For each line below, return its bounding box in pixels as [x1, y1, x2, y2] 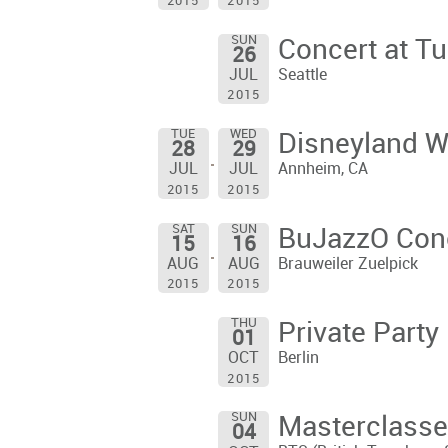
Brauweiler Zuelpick [277, 255, 418, 273]
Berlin [277, 349, 319, 367]
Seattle [277, 66, 327, 84]
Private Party [277, 318, 439, 349]
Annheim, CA [277, 161, 368, 179]
